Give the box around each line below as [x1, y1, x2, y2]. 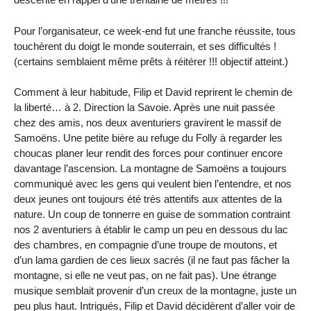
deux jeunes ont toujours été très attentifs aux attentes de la [14, 193, 282, 205]
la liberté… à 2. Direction [14, 101, 127, 114]
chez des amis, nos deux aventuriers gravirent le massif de [14, 117, 281, 129]
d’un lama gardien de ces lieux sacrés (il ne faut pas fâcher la [14, 254, 289, 267]
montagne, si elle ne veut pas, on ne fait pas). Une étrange [14, 269, 276, 282]
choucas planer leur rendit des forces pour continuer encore [14, 147, 283, 160]
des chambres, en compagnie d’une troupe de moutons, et [14, 239, 277, 251]
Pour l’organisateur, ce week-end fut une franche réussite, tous [14, 24, 296, 37]
